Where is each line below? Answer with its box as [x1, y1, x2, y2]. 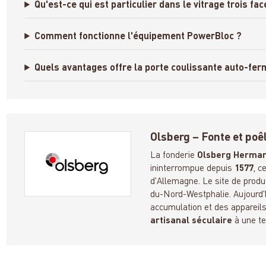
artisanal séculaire [150, 216, 233, 226]
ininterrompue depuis [150, 163, 235, 173]
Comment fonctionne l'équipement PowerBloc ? [34, 31, 242, 42]
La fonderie [150, 150, 198, 160]
